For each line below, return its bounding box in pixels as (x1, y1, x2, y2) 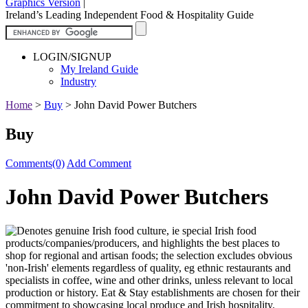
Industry (60, 75, 96, 87)
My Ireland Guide (60, 63, 138, 75)
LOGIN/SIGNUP (33, 50, 111, 63)
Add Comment (67, 157, 131, 169)
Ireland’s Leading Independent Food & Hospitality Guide (5, 8, 254, 21)
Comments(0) (5, 157, 65, 169)
